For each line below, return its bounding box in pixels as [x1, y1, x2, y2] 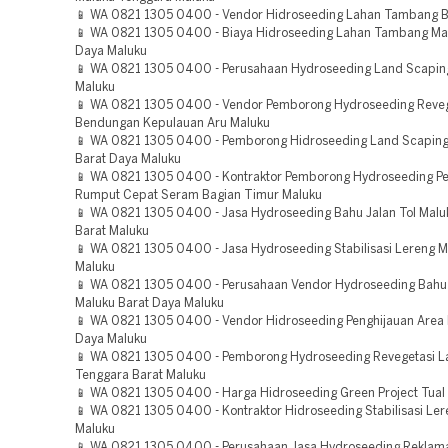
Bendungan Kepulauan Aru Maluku [75, 118, 270, 129]
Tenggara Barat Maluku [75, 370, 206, 381]
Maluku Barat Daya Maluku [75, 298, 224, 309]
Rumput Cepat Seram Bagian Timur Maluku [75, 190, 322, 201]
